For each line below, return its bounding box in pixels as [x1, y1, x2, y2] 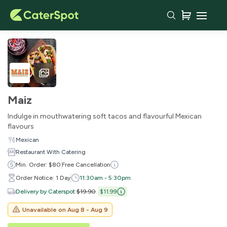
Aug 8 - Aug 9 [67, 206, 108, 213]
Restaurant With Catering [16, 148, 86, 156]
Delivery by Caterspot [16, 188, 75, 195]
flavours [8, 122, 34, 131]
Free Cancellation [62, 161, 110, 168]
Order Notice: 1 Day [16, 174, 70, 181]
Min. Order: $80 [16, 161, 61, 168]
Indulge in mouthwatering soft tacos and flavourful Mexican [8, 112, 202, 121]
